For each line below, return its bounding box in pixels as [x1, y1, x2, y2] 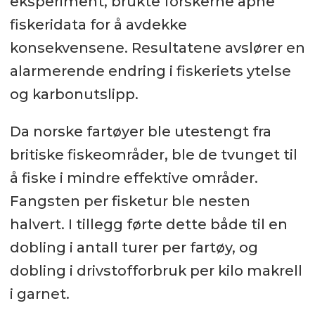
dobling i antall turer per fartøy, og [9, 239, 258, 257]
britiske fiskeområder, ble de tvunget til [9, 146, 297, 164]
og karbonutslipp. [9, 86, 139, 103]
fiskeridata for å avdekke [9, 16, 187, 34]
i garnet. [9, 285, 70, 303]
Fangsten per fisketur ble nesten [9, 193, 250, 210]
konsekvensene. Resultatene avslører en [9, 39, 305, 57]
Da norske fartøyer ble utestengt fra [9, 123, 271, 141]
